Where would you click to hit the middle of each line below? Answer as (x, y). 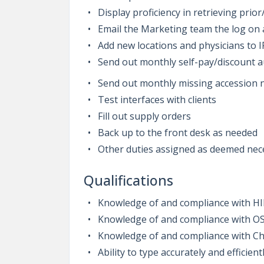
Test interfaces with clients (158, 100)
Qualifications (128, 180)
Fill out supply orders (145, 116)
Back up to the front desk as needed (179, 133)
